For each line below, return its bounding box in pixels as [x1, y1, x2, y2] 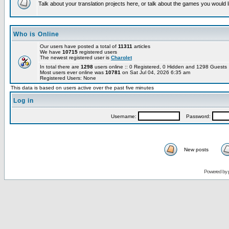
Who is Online [13, 31, 59, 38]
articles [132, 43, 150, 49]
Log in [13, 97, 34, 104]
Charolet [111, 55, 132, 60]
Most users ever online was [40, 70, 105, 75]
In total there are [40, 64, 81, 70]
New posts [184, 147, 209, 152]
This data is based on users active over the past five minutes [11, 85, 154, 90]
